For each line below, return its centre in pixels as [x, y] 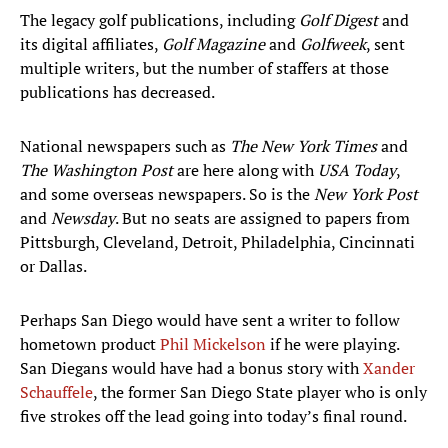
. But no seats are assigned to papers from [262, 218]
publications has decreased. [119, 92]
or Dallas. [63, 266]
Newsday [83, 218]
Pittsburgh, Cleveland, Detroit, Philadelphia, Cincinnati [217, 242]
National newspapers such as [125, 146]
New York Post [364, 194]
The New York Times [303, 146]
